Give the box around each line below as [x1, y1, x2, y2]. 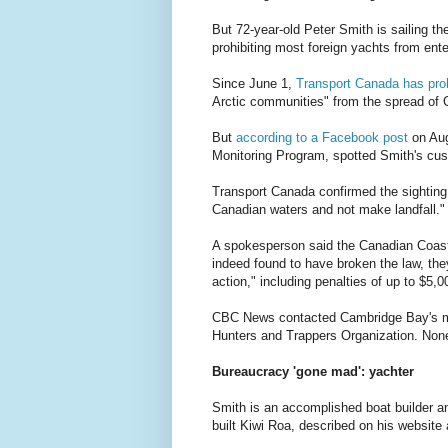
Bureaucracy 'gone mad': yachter [212, 364, 414, 380]
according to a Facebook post [236, 130, 408, 146]
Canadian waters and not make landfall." [212, 202, 445, 218]
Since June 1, [212, 76, 296, 92]
